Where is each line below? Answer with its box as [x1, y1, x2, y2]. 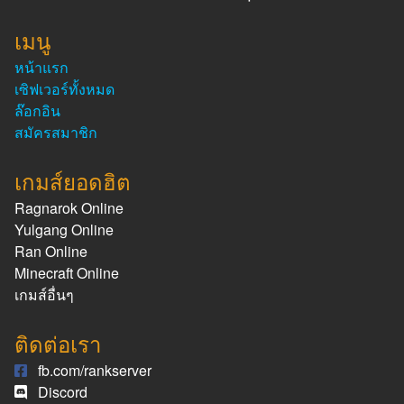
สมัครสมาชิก [14, 122, 97, 143]
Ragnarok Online [14, 197, 124, 219]
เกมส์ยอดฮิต [14, 165, 131, 197]
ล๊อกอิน [14, 100, 60, 122]
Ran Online [14, 241, 87, 262]
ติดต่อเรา [14, 327, 101, 360]
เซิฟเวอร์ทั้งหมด [14, 78, 115, 100]
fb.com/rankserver [38, 360, 151, 381]
